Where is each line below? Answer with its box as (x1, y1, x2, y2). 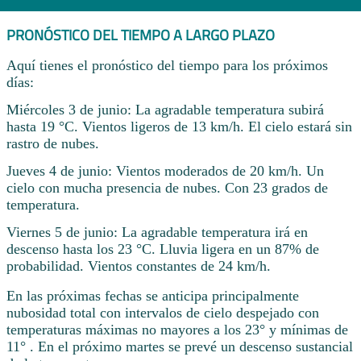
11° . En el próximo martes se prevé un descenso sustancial (6, 338, 353, 355)
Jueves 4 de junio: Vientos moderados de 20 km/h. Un (6, 162, 324, 179)
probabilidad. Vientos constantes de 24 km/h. (6, 257, 271, 274)
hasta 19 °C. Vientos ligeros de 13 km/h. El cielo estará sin (6, 118, 352, 135)
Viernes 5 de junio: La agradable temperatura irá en (6, 223, 308, 240)
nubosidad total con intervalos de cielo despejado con (6, 304, 319, 321)
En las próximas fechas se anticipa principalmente (6, 287, 299, 304)
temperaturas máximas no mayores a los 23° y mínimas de (6, 321, 348, 338)
